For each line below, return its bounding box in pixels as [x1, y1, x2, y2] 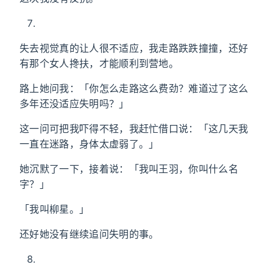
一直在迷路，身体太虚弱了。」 [19, 138, 159, 150]
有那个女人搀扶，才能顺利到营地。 [19, 57, 179, 69]
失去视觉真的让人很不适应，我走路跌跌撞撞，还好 [19, 42, 249, 54]
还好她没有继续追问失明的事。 [19, 228, 159, 240]
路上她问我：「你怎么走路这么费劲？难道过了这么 [19, 82, 249, 94]
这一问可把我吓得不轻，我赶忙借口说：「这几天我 [19, 122, 249, 135]
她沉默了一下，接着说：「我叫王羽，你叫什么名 [19, 163, 239, 175]
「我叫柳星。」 [19, 203, 90, 215]
